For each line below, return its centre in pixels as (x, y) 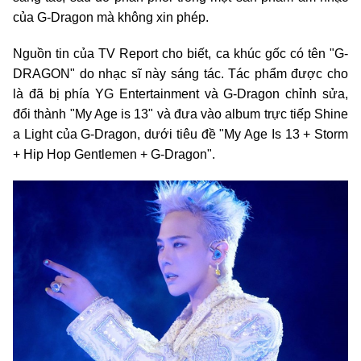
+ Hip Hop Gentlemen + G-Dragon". (114, 154)
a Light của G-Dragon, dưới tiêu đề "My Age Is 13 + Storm (180, 134)
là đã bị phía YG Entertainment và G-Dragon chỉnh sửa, (180, 94)
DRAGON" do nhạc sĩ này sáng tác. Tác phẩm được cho (180, 74)
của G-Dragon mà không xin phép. (111, 17)
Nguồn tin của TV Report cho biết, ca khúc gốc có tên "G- (180, 54)
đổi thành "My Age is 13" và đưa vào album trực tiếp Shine (180, 114)
